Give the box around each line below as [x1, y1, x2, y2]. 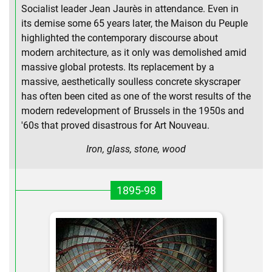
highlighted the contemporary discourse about [21, 32, 218, 44]
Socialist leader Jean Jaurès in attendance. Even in [21, 3, 239, 15]
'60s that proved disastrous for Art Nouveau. [21, 120, 209, 132]
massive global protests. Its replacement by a [21, 61, 214, 73]
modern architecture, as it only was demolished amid [21, 47, 246, 59]
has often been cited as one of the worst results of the [21, 90, 251, 103]
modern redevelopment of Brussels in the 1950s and [21, 105, 244, 117]
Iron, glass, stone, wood [86, 143, 186, 155]
